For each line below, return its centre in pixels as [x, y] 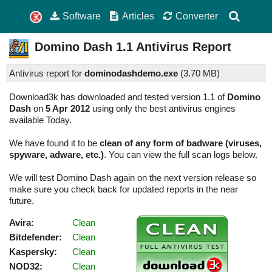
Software [82, 16]
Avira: [22, 223]
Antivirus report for [47, 73]
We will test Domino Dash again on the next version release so [133, 178]
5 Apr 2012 [68, 109]
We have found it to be [54, 143]
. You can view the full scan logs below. [181, 155]
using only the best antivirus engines [163, 109]
